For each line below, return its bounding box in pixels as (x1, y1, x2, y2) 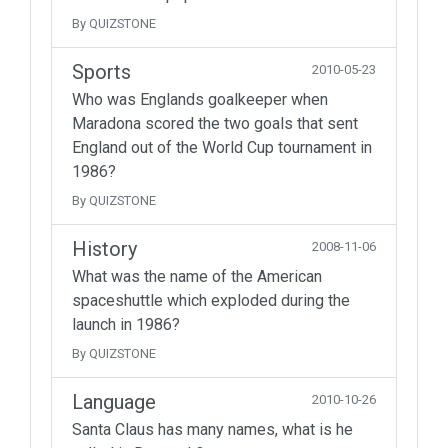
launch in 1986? (72, 315, 180, 334)
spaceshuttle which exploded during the (72, 291, 350, 310)
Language (72, 390, 156, 414)
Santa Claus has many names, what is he (72, 420, 353, 439)
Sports (72, 60, 131, 84)
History (72, 237, 137, 261)
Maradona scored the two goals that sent (72, 114, 358, 133)
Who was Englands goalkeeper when (72, 90, 328, 109)
